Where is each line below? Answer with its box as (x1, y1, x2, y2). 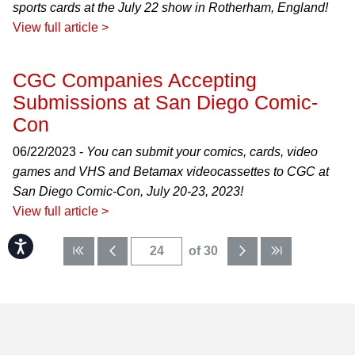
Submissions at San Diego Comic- (13, 91, 318, 113)
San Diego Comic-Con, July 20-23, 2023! (13, 185, 243, 198)
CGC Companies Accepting (13, 69, 257, 91)
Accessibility (28, 238, 82, 248)
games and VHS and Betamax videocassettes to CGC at (13, 165, 329, 178)
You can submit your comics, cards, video (86, 145, 318, 158)
